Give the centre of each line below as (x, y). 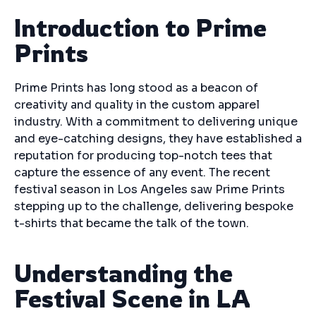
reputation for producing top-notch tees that (143, 156)
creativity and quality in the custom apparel (137, 105)
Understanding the (123, 273)
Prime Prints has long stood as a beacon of (136, 88)
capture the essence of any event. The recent (142, 172)
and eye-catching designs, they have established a (158, 139)
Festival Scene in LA (132, 298)
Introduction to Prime (140, 28)
